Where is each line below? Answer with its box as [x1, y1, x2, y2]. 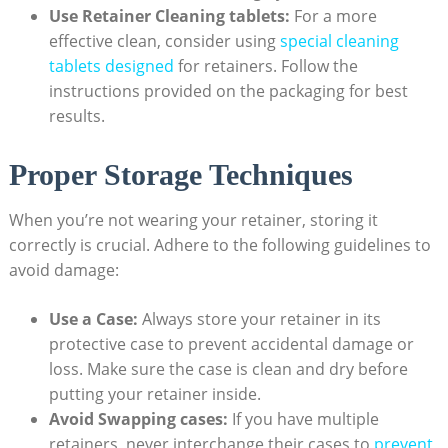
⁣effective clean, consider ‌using [48, 30, 280, 53]
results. [48, 105, 105, 128]
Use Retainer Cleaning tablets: [48, 5, 290, 28]
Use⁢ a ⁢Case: [48, 308, 138, 331]
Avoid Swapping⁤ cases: [48, 408, 228, 431]
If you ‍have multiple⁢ [227, 408, 379, 431]
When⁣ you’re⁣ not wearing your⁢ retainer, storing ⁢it [8, 209, 378, 232]
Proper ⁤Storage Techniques [8, 158, 353, 192]
